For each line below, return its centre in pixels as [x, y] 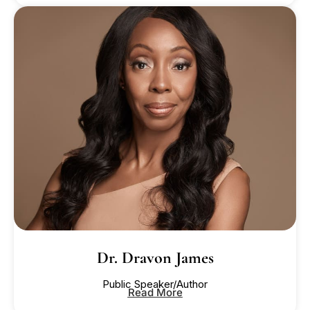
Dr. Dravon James [155, 257]
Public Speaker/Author [155, 284]
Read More [155, 292]
